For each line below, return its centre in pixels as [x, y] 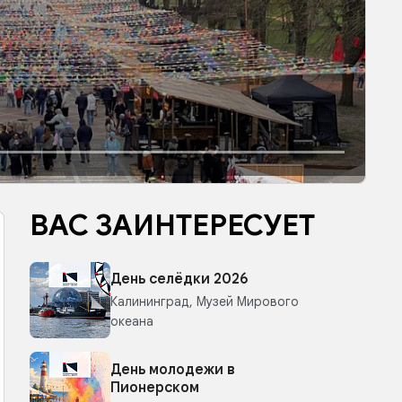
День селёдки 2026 [179, 279]
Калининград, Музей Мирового [205, 301]
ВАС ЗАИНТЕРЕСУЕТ [172, 225]
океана [132, 321]
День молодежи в [173, 369]
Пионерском [155, 387]
